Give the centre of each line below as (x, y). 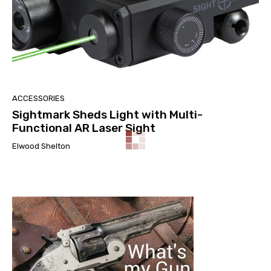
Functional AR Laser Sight (84, 128)
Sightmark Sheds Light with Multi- (107, 115)
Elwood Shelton (41, 146)
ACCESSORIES (38, 99)
